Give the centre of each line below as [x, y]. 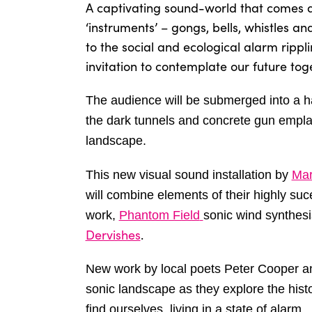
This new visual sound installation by [187, 174]
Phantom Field [159, 215]
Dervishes [113, 234]
